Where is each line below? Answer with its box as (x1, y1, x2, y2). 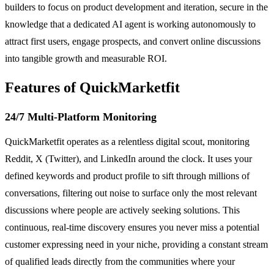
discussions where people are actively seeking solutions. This (5, 204, 240, 215)
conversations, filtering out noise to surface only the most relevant (5, 187, 257, 198)
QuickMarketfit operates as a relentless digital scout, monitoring (5, 136, 250, 147)
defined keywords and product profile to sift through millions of (5, 170, 250, 181)
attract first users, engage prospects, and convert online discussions (5, 35, 261, 46)
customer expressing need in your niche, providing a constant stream (5, 239, 268, 250)
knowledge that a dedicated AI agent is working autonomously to (5, 18, 256, 29)
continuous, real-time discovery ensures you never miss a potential (5, 221, 259, 232)
